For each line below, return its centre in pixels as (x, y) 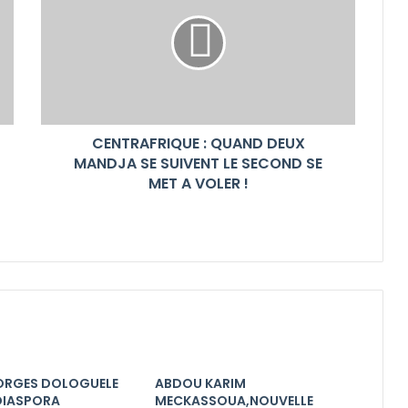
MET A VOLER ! (198, 183)
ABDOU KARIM (200, 383)
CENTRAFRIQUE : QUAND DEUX (198, 143)
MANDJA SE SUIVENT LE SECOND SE (198, 163)
